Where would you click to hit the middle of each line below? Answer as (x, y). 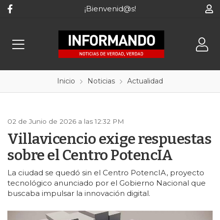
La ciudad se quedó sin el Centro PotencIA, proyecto (106, 173)
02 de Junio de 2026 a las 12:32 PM (66, 121)
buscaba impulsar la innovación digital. (79, 193)
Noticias (101, 81)
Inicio (66, 81)
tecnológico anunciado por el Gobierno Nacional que (107, 183)
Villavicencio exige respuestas (109, 139)
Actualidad (145, 81)
